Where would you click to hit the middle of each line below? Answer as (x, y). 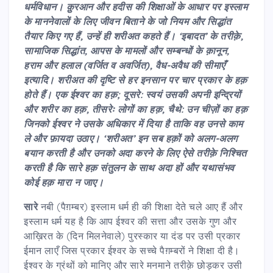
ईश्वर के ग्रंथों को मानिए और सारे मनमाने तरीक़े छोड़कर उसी (133, 265)
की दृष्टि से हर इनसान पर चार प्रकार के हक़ (167, 80)
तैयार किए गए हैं (52, 36)
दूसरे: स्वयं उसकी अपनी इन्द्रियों (182, 94)
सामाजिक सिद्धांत (54, 50)
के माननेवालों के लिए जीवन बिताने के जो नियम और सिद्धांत (128, 21)
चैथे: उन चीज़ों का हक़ (207, 109)
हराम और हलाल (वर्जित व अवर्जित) (87, 65)
